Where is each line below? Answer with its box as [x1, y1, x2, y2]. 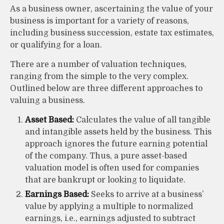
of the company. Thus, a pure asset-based [25, 151, 187, 160]
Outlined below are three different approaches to [10, 83, 202, 93]
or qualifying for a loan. [10, 40, 102, 49]
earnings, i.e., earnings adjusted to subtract [25, 213, 195, 223]
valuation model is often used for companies [25, 163, 199, 172]
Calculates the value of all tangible [74, 115, 210, 124]
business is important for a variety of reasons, [10, 16, 189, 25]
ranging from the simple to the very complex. [10, 71, 188, 81]
